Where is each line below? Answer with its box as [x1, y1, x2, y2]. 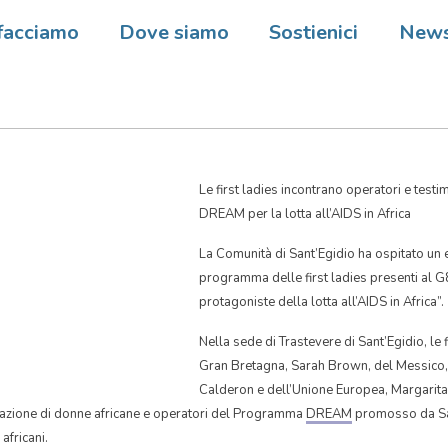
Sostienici [269, 19, 359, 46]
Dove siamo [119, 19, 230, 46]
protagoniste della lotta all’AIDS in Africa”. [199, 293, 444, 311]
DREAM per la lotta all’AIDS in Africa [199, 205, 411, 223]
